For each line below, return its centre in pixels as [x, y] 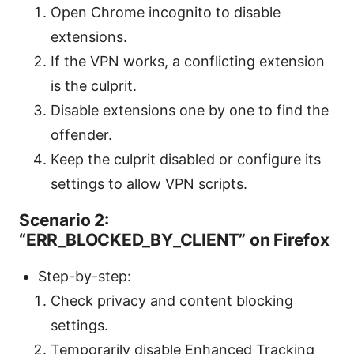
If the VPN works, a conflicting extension [188, 61]
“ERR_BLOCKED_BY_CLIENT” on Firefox [174, 239]
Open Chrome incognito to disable [166, 12]
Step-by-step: [85, 276]
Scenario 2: [64, 220]
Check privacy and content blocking [172, 300]
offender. [81, 134]
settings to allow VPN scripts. [149, 183]
